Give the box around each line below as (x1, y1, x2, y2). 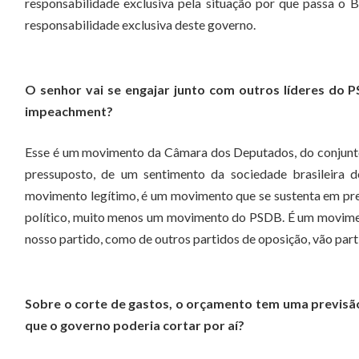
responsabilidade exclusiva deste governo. (25, 17, 256, 32)
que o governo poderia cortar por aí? (25, 317, 244, 333)
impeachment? (25, 103, 113, 119)
